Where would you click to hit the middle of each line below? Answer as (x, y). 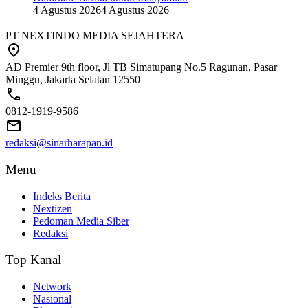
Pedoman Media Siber (81, 221)
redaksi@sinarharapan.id (59, 143)
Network (52, 287)
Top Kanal (33, 260)
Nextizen (53, 208)
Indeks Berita (62, 196)
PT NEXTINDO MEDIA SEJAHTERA (95, 36)
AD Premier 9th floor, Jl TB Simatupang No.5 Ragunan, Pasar (141, 67)
